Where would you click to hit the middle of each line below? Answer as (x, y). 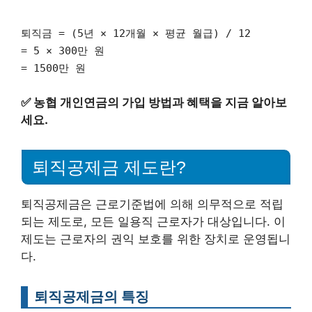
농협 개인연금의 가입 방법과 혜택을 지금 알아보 (160, 103)
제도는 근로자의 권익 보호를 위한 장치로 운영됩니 (156, 239)
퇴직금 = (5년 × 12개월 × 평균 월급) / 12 (136, 33)
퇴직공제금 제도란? (109, 167)
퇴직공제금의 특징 (92, 296)
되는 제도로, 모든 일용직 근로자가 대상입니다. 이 (153, 221)
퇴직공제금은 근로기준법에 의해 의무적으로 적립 (152, 204)
